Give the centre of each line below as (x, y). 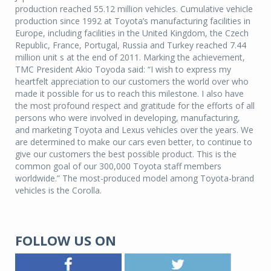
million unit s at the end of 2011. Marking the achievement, (130, 57)
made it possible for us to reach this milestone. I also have (129, 94)
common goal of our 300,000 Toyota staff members (118, 166)
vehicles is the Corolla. (58, 191)
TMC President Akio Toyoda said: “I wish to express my (123, 70)
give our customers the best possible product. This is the (126, 154)
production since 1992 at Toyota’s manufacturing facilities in (133, 21)
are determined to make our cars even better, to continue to (134, 142)
